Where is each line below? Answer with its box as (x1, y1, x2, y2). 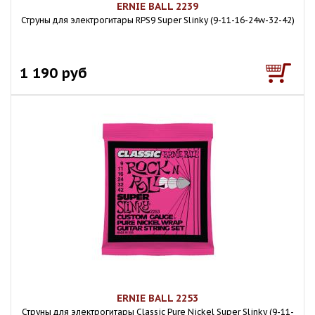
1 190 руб (20, 63, 87, 82)
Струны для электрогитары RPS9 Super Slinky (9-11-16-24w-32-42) (20, 15, 295, 25)
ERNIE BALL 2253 (117, 292, 198, 304)
